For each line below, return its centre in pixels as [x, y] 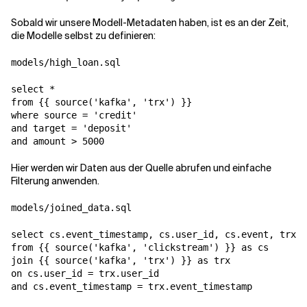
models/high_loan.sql [66, 62]
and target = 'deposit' [71, 128]
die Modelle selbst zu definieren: [83, 36]
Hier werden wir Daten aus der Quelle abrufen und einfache [141, 168]
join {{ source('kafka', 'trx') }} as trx [121, 260]
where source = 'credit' [74, 115]
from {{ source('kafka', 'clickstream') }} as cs [140, 247]
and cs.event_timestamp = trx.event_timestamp [132, 286]
